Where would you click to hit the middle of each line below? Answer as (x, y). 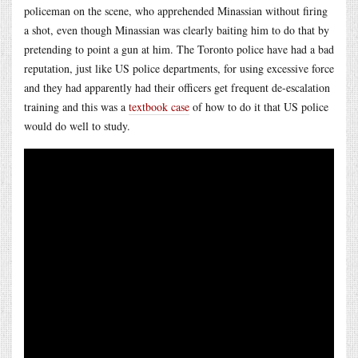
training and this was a (76, 106)
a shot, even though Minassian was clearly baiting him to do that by (177, 30)
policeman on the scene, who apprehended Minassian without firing (176, 10)
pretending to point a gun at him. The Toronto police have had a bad (179, 49)
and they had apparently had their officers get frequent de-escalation (177, 87)
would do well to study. (77, 125)
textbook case (159, 106)
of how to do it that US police (259, 106)
